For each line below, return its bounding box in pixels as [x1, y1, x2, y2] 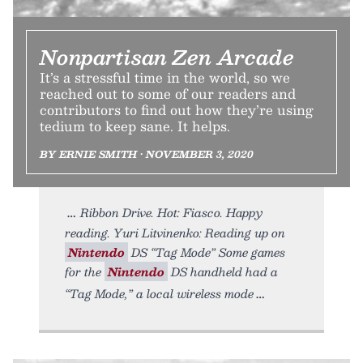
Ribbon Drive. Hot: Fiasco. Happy [80, 203, 263, 223]
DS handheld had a [168, 262, 278, 282]
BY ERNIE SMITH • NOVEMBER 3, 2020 [40, 146, 254, 163]
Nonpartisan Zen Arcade [40, 41, 294, 74]
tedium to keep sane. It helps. [40, 115, 230, 138]
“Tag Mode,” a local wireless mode [65, 284, 254, 304]
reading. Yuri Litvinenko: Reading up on [65, 223, 285, 243]
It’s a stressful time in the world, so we [40, 66, 290, 89]
